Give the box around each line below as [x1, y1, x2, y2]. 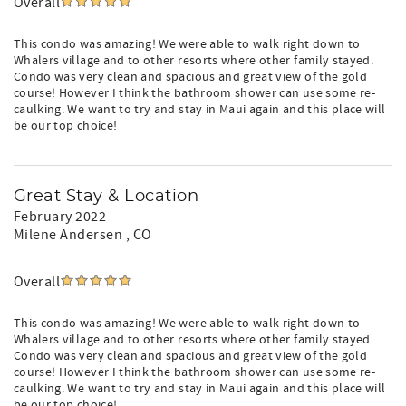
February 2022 [14, 208, 107, 226]
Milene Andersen [14, 226, 126, 244]
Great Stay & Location [14, 188, 199, 205]
